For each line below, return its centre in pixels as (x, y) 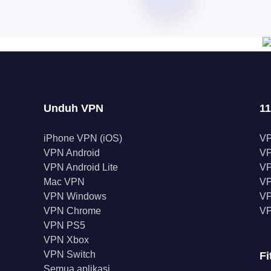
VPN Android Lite (81, 167)
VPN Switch (70, 254)
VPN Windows (75, 196)
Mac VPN (64, 182)
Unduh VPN (73, 108)
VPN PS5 (64, 225)
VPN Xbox (66, 240)
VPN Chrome (72, 211)
